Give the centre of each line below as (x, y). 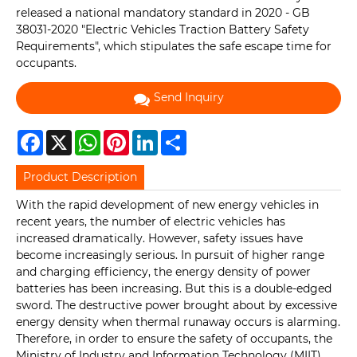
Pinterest (155, 136)
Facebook (70, 136)
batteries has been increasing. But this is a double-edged (174, 289)
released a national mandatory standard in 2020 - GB (163, 13)
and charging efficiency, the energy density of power (163, 272)
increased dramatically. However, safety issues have (159, 239)
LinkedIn (181, 136)
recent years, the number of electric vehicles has (151, 222)
